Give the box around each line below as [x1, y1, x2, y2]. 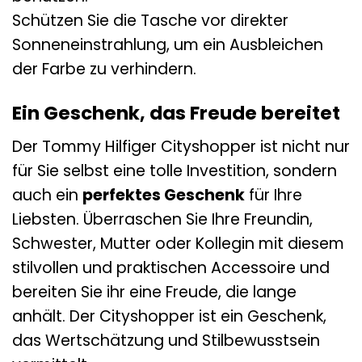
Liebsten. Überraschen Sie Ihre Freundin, [12, 208, 313, 230]
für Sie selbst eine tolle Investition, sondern [12, 159, 337, 182]
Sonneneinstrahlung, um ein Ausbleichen [12, 34, 323, 57]
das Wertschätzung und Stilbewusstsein [12, 329, 320, 351]
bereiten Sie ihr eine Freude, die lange [12, 280, 297, 303]
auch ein [12, 183, 82, 206]
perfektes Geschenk [82, 183, 245, 206]
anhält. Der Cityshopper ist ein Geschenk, [12, 305, 326, 327]
